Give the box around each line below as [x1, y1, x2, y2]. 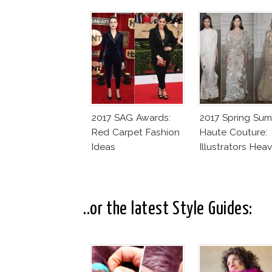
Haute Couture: [200, 126, 267, 138]
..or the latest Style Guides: [83, 200, 253, 219]
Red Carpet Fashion [92, 126, 180, 138]
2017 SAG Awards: [92, 112, 171, 124]
